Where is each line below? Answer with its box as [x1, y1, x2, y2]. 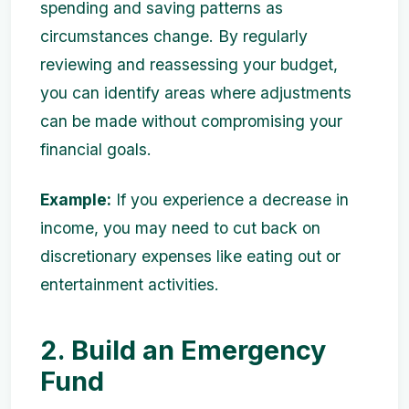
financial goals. [40, 140, 152, 159]
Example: [40, 190, 111, 209]
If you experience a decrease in [111, 190, 349, 209]
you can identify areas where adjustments [40, 83, 351, 102]
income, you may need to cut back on [40, 218, 320, 237]
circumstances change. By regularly [40, 26, 308, 46]
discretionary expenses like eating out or [40, 246, 341, 266]
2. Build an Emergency [40, 334, 326, 366]
